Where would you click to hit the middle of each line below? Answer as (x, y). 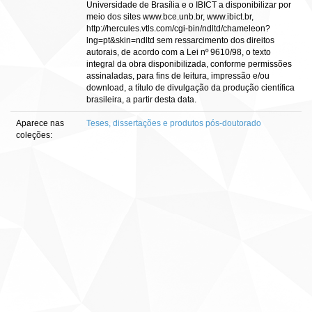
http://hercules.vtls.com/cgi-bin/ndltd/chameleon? (178, 29)
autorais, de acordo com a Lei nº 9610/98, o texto (179, 52)
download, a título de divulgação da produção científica (190, 88)
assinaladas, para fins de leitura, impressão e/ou (178, 76)
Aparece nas (40, 123)
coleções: (34, 135)
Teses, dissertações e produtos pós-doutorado (174, 123)
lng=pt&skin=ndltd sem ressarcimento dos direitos (180, 40)
